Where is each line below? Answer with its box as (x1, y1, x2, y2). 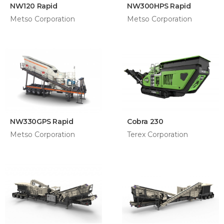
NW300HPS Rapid (127, 1, 191, 10)
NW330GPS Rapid (10, 117, 73, 126)
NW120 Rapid (10, 1, 57, 10)
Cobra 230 (127, 117, 163, 126)
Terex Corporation (127, 130, 188, 139)
